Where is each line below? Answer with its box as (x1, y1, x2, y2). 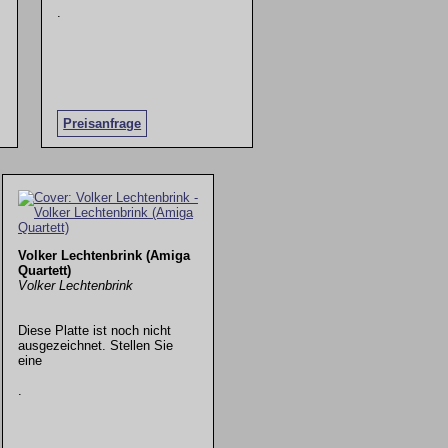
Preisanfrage (63, 116, 142, 132)
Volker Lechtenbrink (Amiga (17, 247, 190, 263)
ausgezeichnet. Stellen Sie (17, 337, 173, 353)
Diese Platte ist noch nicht (17, 322, 171, 338)
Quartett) (17, 262, 71, 278)
